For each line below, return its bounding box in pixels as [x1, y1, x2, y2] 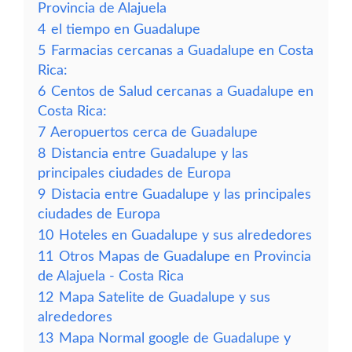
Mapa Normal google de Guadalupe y [59, 332, 291, 345]
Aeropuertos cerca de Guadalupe [50, 126, 258, 139]
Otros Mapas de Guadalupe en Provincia [59, 250, 311, 263]
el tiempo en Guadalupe [51, 23, 200, 36]
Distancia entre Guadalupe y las [51, 147, 248, 160]
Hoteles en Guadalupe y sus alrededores [59, 229, 312, 242]
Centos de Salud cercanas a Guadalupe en [51, 85, 313, 98]
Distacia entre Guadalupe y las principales [51, 188, 311, 201]
